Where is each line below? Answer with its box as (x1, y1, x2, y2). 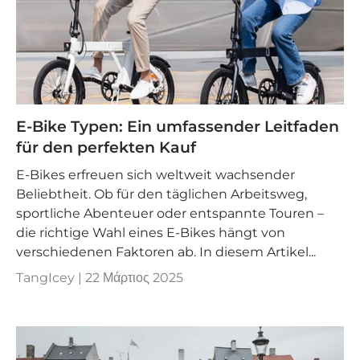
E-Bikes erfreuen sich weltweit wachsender (16, 167, 295, 183)
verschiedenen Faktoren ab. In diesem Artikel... (16, 244, 316, 260)
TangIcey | (16, 270, 85, 286)
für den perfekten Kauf (16, 137, 196, 157)
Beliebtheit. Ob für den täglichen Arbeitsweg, (16, 186, 307, 202)
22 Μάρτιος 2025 (85, 270, 183, 286)
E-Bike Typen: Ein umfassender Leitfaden (16, 117, 339, 136)
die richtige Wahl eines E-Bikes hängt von (16, 225, 285, 241)
